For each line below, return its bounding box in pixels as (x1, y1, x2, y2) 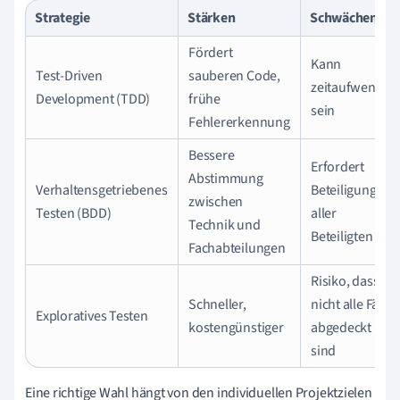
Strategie (35, 8, 91, 28)
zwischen (188, 192, 244, 212)
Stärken (187, 8, 236, 28)
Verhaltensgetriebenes (36, 180, 168, 200)
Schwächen (310, 8, 379, 28)
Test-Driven (36, 66, 103, 86)
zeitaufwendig (311, 78, 395, 97)
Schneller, (188, 295, 246, 314)
